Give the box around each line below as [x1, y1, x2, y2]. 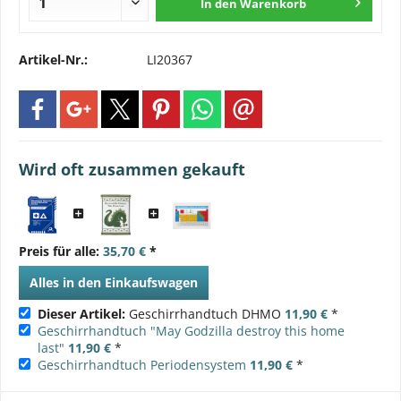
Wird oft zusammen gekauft [19, 158, 245, 180]
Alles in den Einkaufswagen [30, 274, 198, 291]
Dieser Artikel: [38, 304, 125, 322]
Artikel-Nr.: [19, 51, 88, 68]
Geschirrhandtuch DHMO [125, 304, 285, 322]
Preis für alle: [19, 243, 103, 260]
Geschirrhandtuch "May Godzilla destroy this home [38, 321, 345, 339]
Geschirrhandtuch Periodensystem [38, 355, 246, 373]
